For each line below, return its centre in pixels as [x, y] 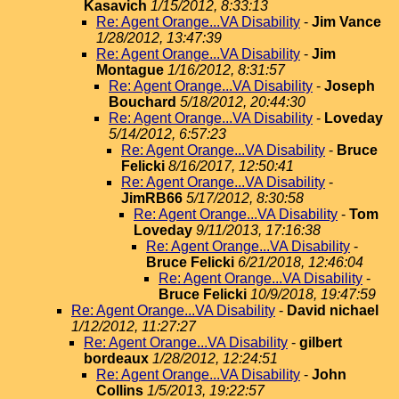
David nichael [333, 310]
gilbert [321, 342]
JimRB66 [152, 198]
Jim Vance [346, 22]
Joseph [350, 86]
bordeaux [116, 358]
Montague [132, 70]
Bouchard [142, 102]
